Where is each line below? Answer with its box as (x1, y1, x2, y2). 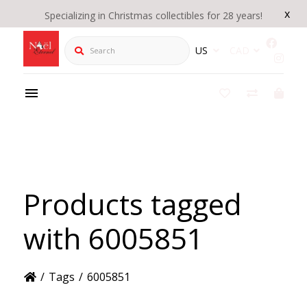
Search (63, 35, 99, 51)
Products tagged (23, 184, 242, 223)
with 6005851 (23, 218, 204, 258)
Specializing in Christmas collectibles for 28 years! (45, 9, 262, 22)
